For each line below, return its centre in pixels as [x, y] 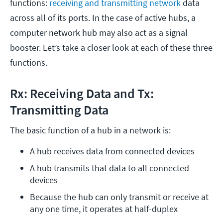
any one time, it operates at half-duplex [104, 209]
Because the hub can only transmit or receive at [119, 197]
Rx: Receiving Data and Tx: [82, 93]
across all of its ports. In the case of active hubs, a [103, 17]
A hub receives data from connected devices [112, 151]
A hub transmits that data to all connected [110, 168]
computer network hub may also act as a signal [99, 32]
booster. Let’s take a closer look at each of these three [111, 47]
